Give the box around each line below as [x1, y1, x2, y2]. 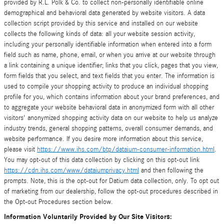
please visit [4, 145, 37, 153]
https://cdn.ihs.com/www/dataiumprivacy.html [4, 166, 139, 174]
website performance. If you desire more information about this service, [4, 135, 203, 143]
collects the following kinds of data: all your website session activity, [4, 30, 195, 38]
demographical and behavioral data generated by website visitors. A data [4, 9, 205, 17]
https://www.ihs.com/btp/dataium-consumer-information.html [37, 145, 214, 153]
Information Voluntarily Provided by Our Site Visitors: [4, 212, 172, 221]
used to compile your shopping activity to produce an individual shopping [4, 82, 208, 90]
